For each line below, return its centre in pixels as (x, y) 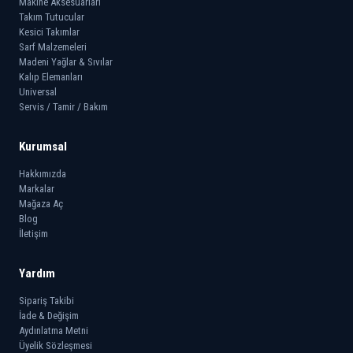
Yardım (37, 273)
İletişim (33, 234)
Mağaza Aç (41, 204)
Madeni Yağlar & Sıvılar (66, 62)
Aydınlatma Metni (54, 331)
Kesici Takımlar (49, 32)
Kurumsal (43, 147)
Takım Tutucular (52, 17)
